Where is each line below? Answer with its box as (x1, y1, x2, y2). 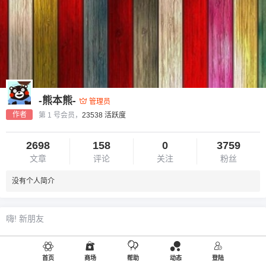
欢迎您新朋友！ (6, 236, 64, 246)
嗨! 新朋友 (6, 213, 44, 223)
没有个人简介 (12, 176, 55, 185)
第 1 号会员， (39, 110, 82, 119)
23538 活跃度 (82, 110, 126, 119)
